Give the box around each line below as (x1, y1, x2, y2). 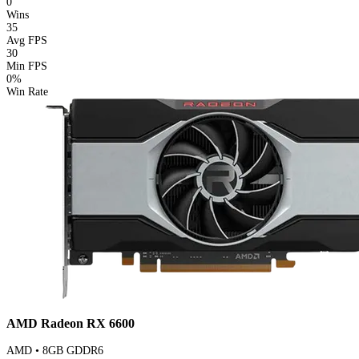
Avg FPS (6, 34, 47, 47)
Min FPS (6, 60, 47, 73)
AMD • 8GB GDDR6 (6, 345, 103, 357)
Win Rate (6, 86, 48, 99)
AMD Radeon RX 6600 (6, 315, 135, 331)
